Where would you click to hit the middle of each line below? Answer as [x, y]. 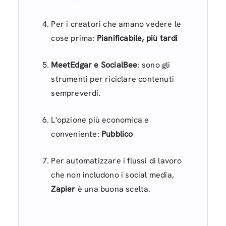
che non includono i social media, [112, 175]
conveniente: [76, 134]
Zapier [63, 189]
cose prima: [74, 38]
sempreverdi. [76, 93]
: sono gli [154, 65]
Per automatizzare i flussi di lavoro [117, 161]
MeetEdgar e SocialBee [94, 65]
